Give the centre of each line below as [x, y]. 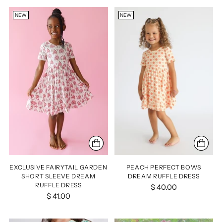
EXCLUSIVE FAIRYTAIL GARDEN [58, 167]
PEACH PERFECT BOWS [164, 167]
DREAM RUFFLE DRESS [164, 176]
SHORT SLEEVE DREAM [58, 176]
